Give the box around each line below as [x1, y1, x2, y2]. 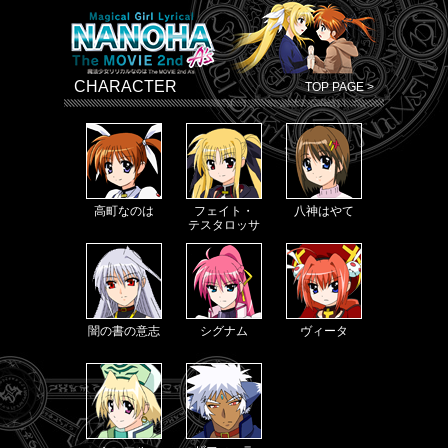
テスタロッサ [188, 218, 260, 232]
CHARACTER [74, 78, 177, 95]
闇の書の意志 [88, 324, 160, 338]
